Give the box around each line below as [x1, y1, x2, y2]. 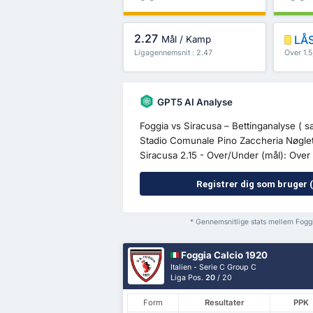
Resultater [204, 298, 245, 308]
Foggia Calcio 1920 [179, 249, 268, 261]
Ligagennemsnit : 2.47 [134, 48, 212, 57]
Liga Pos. [170, 272, 206, 282]
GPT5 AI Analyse [157, 96, 233, 108]
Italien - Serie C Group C [170, 262, 257, 272]
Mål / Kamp [161, 34, 212, 45]
